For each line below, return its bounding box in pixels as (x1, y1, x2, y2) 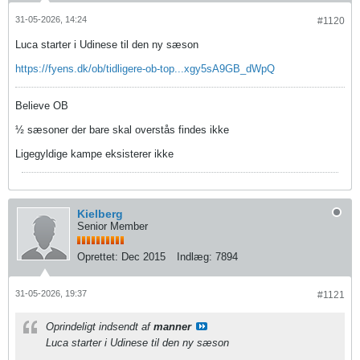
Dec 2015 (121, 250, 166, 263)
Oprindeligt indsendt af (46, 320, 153, 333)
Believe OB (15, 99, 68, 112)
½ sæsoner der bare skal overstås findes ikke (15, 123, 229, 136)
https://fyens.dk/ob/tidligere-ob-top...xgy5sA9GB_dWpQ (15, 62, 275, 75)
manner (153, 320, 191, 333)
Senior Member (77, 219, 148, 232)
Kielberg (77, 207, 123, 220)
